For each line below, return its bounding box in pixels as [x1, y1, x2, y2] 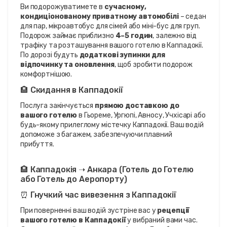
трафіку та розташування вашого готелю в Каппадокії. [20, 41, 203, 50]
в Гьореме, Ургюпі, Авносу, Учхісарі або [77, 110, 206, 120]
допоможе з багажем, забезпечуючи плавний [20, 130, 172, 139]
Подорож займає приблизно [20, 31, 116, 40]
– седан [178, 12, 206, 21]
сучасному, [104, 2, 146, 11]
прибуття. [20, 139, 54, 148]
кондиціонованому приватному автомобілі [20, 12, 179, 21]
